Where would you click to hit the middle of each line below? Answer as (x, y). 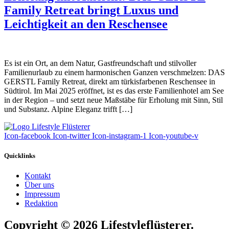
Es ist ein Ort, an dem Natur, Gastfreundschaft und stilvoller (100, 63)
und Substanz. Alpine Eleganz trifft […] (68, 109)
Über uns (39, 185)
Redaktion (41, 203)
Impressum (42, 194)
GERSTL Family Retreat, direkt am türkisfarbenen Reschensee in (110, 81)
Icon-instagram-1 (119, 135)
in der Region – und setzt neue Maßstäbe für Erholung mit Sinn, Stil (113, 100)
